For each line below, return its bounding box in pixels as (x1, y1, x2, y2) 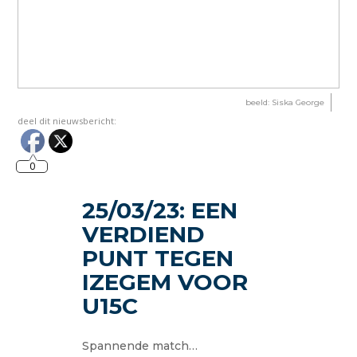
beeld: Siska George (245, 96, 324, 108)
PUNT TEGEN (82, 244, 234, 272)
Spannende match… (82, 338, 198, 353)
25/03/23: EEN (82, 196, 238, 224)
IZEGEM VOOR (82, 268, 249, 296)
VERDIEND (82, 220, 206, 248)
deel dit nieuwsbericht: (18, 114, 117, 127)
